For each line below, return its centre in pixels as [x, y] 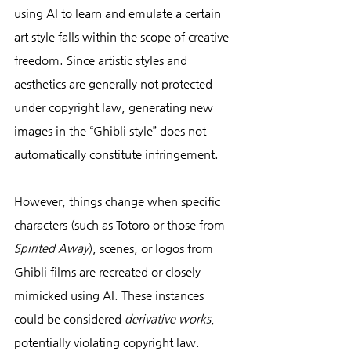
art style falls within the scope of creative [123, 36]
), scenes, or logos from [152, 248]
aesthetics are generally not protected [115, 83]
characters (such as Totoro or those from [121, 224]
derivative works [168, 318]
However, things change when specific [119, 201]
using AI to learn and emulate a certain [119, 13]
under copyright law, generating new [115, 107]
